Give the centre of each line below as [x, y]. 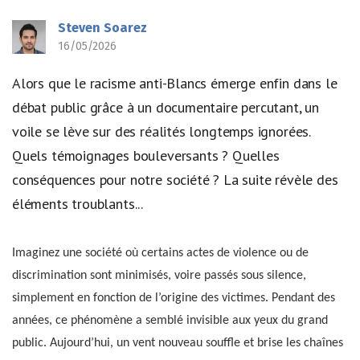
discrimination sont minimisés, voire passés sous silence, [159, 275]
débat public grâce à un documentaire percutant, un [166, 107]
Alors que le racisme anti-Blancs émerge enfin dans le [175, 83]
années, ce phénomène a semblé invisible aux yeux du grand [170, 320]
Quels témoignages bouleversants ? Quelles [146, 155]
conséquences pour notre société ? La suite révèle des [175, 180]
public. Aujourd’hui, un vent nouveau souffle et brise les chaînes [178, 343]
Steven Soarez [102, 28]
